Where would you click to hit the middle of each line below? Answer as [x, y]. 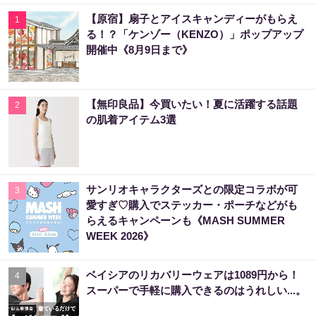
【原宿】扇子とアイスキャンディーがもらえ [192, 18]
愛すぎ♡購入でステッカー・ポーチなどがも [192, 205]
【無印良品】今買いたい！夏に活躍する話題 [192, 104]
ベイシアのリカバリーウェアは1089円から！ [193, 274]
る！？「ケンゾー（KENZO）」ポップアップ [195, 34]
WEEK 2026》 [120, 236]
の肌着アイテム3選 [131, 119]
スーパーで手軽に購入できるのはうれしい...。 [196, 290]
